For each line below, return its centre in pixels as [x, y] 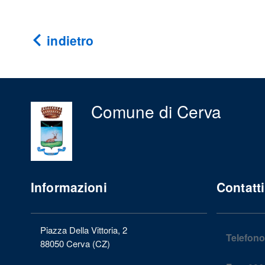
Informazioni [69, 187]
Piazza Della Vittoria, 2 [84, 230]
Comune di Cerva [156, 111]
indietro [69, 40]
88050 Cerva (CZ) [75, 243]
